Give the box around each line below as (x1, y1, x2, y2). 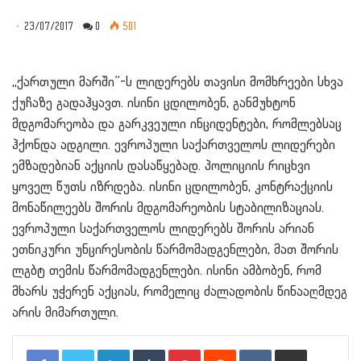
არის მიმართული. (12, 305, 118, 320)
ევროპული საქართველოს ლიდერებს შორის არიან (12, 222, 314, 236)
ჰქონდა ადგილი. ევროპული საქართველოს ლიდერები (12, 138, 335, 152)
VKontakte (271, 342, 318, 355)
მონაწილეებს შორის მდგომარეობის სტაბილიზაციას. (12, 201, 324, 215)
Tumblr (164, 342, 196, 355)
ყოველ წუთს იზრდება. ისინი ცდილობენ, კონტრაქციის (12, 180, 333, 194)
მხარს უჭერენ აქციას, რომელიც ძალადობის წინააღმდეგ (12, 284, 347, 299)
